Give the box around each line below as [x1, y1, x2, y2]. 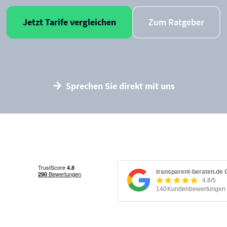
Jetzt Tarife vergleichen [22, 16, 116, 28]
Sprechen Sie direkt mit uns [66, 80, 175, 92]
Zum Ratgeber [148, 16, 204, 28]
